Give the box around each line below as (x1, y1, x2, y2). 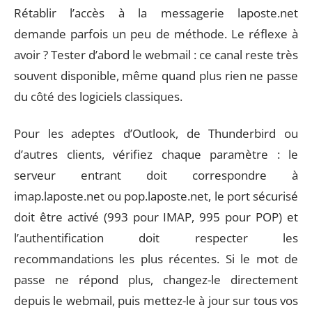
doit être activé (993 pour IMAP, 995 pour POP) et (14, 208, 298, 225)
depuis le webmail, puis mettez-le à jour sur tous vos (14, 292, 298, 309)
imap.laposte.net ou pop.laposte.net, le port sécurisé (14, 187, 298, 204)
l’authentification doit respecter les (14, 229, 298, 246)
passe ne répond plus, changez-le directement (14, 271, 298, 288)
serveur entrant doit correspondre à (14, 166, 298, 183)
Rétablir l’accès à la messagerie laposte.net (14, 5, 298, 22)
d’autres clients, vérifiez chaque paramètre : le (14, 146, 298, 162)
